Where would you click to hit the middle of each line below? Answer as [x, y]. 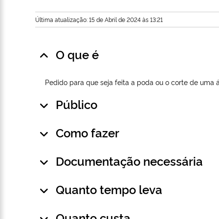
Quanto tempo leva [109, 189]
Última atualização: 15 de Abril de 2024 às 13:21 [99, 20]
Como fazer [88, 132]
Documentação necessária [129, 161]
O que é [77, 54]
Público [77, 104]
